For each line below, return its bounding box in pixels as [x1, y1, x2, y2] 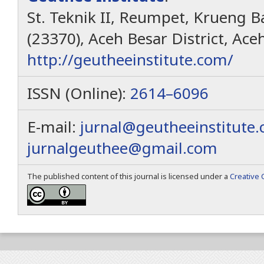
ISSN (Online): [27, 82, 130, 104]
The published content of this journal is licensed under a [27, 171, 230, 182]
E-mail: [27, 116, 80, 138]
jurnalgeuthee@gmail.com [27, 137, 217, 159]
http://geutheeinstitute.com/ [27, 49, 233, 71]
